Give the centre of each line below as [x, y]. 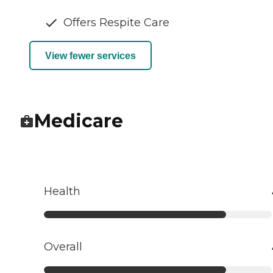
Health [62, 192]
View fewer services [90, 55]
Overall [63, 247]
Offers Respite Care [116, 23]
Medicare [79, 121]
